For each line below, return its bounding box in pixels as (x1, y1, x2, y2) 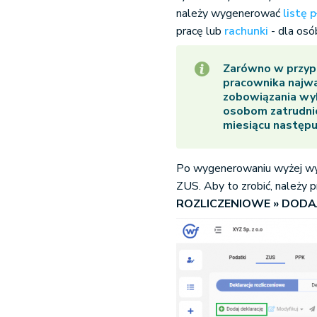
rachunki (224, 23, 269, 39)
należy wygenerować (176, 6, 284, 21)
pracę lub (176, 23, 225, 39)
